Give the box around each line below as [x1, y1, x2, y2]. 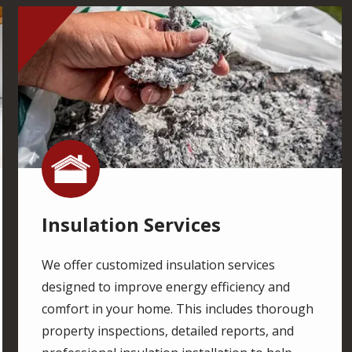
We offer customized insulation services [42, 255, 276, 273]
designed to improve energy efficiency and [42, 277, 291, 295]
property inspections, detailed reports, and [42, 321, 295, 339]
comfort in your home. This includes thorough [42, 299, 314, 317]
